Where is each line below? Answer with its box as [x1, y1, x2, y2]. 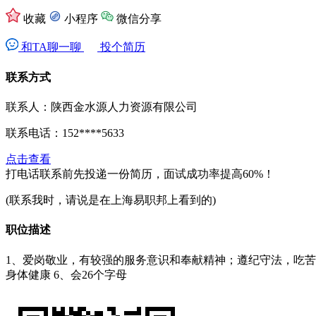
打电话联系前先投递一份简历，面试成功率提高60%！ [6, 167, 274, 180]
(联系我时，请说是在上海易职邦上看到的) [6, 193, 216, 206]
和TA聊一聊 [18, 41, 84, 54]
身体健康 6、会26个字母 [6, 268, 127, 281]
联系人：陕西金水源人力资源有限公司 [6, 100, 197, 113]
